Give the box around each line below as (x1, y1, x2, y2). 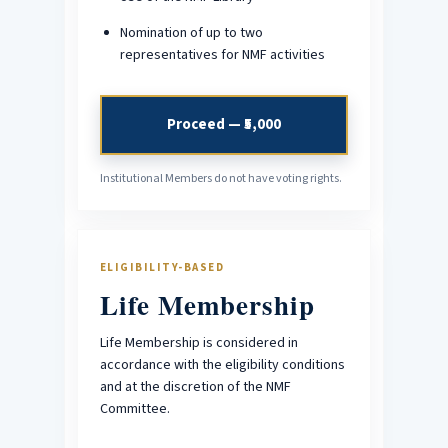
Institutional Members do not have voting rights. (99, 169, 342, 187)
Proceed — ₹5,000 (166, 113, 281, 135)
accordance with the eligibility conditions (99, 354, 345, 375)
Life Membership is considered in (99, 332, 298, 353)
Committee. (99, 398, 170, 419)
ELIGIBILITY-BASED (99, 259, 225, 274)
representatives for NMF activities (119, 44, 325, 65)
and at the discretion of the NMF (99, 376, 291, 397)
